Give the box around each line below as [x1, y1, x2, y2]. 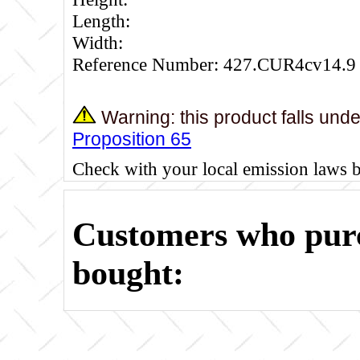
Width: [72, 31, 123, 53]
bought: [72, 255, 184, 292]
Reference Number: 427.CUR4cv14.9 [72, 53, 356, 75]
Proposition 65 [72, 129, 191, 150]
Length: [72, 10, 130, 31]
